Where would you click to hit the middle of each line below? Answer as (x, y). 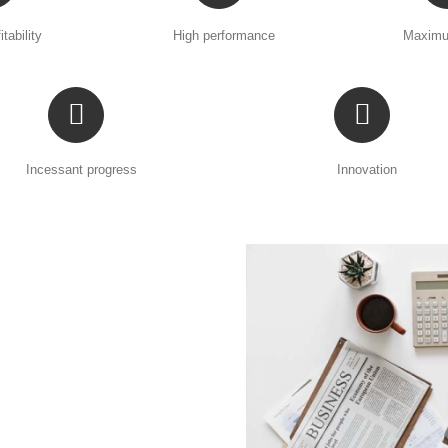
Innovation (367, 170)
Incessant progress (81, 170)
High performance (223, 36)
